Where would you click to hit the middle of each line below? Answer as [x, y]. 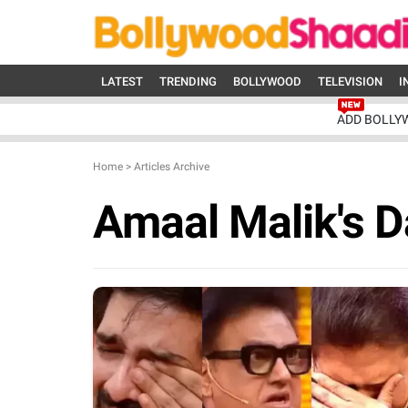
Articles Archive [172, 167]
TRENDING [188, 82]
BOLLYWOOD [267, 82]
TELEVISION [350, 82]
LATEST [122, 82]
